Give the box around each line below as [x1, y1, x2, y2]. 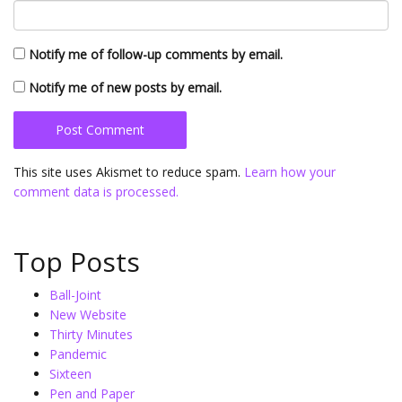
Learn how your [244, 163, 336, 180]
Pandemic [49, 345, 107, 363]
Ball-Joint [49, 286, 101, 303]
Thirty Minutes [49, 326, 133, 343]
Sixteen [49, 365, 92, 382]
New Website [49, 306, 127, 323]
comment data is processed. [13, 183, 179, 200]
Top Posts [13, 243, 140, 280]
